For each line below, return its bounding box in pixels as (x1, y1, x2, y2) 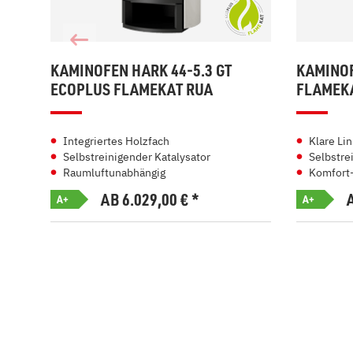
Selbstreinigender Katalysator (63, 150, 210, 164)
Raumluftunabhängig (63, 165, 165, 180)
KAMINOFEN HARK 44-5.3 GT (50, 60, 232, 80)
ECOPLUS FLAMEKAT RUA (50, 79, 213, 99)
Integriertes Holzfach (63, 134, 169, 148)
